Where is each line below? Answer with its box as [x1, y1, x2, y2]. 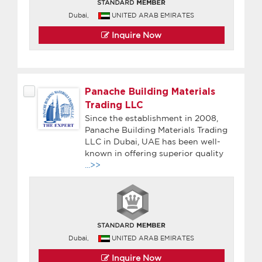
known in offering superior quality [85, 148, 223, 158]
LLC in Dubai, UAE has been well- [85, 136, 220, 146]
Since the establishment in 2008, [85, 113, 218, 123]
